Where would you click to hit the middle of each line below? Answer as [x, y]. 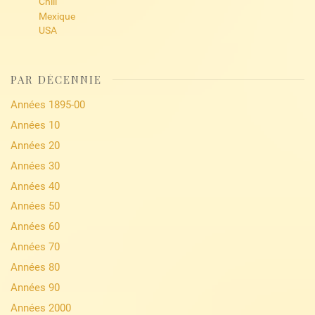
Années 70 [36, 247]
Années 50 [36, 206]
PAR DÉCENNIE [57, 80]
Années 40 [36, 186]
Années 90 [36, 287]
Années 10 [36, 125]
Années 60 [36, 227]
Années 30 [36, 166]
